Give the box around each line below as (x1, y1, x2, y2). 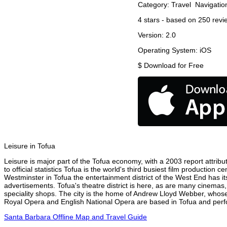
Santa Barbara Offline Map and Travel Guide (4, 213, 147, 221)
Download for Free (144, 61, 204, 70)
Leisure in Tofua (4, 142, 55, 150)
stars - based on (142, 16, 198, 24)
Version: (138, 31, 166, 40)
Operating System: (138, 46, 200, 55)
